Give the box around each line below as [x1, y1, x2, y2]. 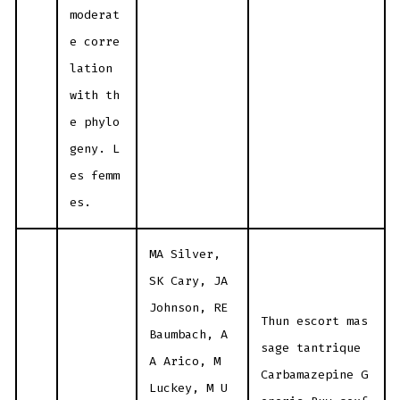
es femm [70, 167, 121, 183]
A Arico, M [149, 353, 221, 369]
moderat [70, 6, 121, 22]
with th [70, 87, 121, 103]
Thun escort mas [261, 312, 369, 329]
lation [70, 60, 113, 76]
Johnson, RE [149, 299, 229, 315]
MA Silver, [149, 246, 221, 262]
